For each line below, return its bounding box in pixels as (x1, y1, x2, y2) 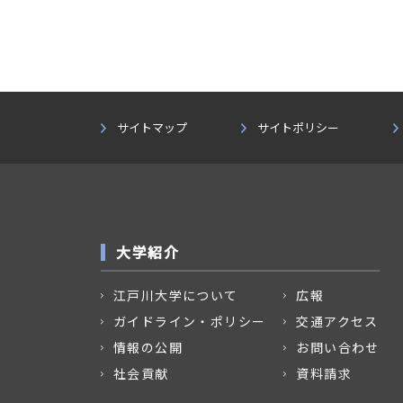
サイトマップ (117, 119, 187, 136)
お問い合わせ (296, 338, 380, 356)
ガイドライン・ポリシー (113, 312, 266, 330)
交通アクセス (296, 312, 379, 330)
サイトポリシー (257, 119, 339, 136)
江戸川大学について (113, 286, 238, 304)
